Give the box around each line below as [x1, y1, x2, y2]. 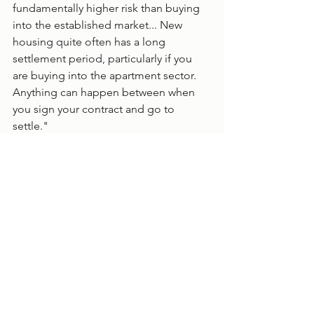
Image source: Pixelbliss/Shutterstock [13, 152, 199, 166]
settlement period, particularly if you [13, 51, 195, 65]
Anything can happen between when [13, 85, 198, 99]
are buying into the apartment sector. [13, 68, 199, 82]
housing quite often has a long [13, 34, 168, 48]
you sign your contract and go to [13, 102, 177, 116]
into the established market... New [13, 18, 185, 32]
